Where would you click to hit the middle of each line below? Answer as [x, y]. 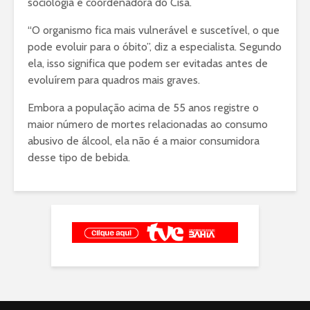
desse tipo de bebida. [79, 158]
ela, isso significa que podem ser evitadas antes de [148, 64]
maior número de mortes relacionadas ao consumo [148, 125]
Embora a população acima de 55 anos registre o [143, 108]
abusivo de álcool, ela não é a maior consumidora [144, 141]
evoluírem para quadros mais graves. [114, 80]
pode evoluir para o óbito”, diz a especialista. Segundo [155, 47]
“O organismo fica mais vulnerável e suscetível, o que [154, 30]
